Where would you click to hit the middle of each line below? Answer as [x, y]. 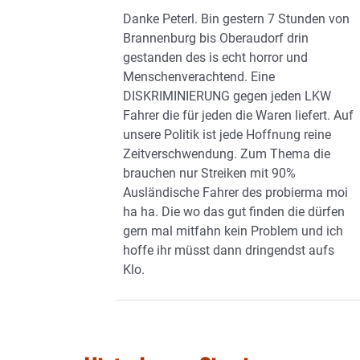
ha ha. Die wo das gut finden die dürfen [234, 212]
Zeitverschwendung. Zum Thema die [227, 154]
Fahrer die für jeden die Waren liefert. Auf [239, 115]
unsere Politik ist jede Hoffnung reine [227, 135]
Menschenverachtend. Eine [199, 77]
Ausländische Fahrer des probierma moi [236, 192]
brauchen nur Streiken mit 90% [210, 173]
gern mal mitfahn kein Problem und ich [233, 231]
